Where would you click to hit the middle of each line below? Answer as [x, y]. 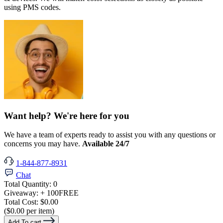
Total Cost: [22, 202]
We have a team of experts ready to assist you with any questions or [110, 135]
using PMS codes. [32, 7]
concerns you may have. [43, 144]
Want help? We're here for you [67, 115]
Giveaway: [22, 193]
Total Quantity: [29, 184]
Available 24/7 [106, 144]
